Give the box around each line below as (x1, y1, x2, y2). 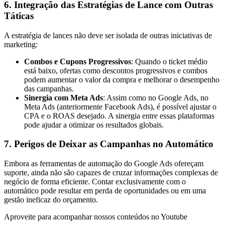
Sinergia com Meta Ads (24, 93, 103, 102)
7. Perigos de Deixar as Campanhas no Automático (4, 139, 213, 150)
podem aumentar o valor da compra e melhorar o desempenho (24, 75, 219, 84)
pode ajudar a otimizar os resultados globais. (24, 120, 164, 129)
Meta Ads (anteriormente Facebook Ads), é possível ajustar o (24, 102, 216, 111)
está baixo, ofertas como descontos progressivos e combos (24, 66, 207, 75)
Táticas (4, 10, 34, 21)
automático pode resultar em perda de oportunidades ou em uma (4, 186, 206, 195)
